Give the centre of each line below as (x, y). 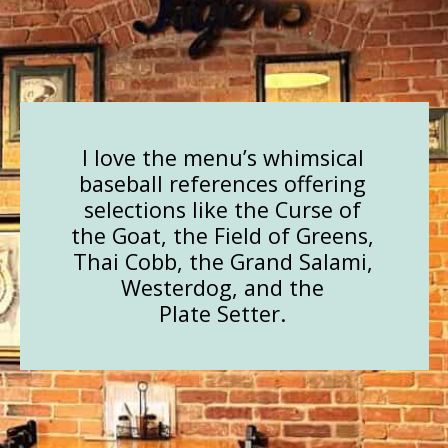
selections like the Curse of (223, 210)
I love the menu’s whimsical (222, 158)
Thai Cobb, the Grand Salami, (222, 262)
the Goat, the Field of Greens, (223, 236)
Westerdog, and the (223, 288)
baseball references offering (223, 184)
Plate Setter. (223, 314)
